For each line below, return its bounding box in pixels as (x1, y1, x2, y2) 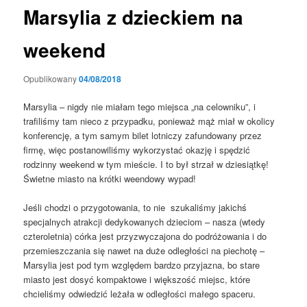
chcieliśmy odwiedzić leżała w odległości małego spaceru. (23, 287, 256, 301)
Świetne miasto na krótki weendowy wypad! (23, 172, 197, 185)
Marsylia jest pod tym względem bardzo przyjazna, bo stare (23, 258, 260, 272)
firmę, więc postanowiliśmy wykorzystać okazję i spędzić (23, 143, 251, 156)
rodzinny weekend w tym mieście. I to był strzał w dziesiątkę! (23, 158, 269, 171)
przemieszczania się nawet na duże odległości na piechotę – (23, 244, 265, 258)
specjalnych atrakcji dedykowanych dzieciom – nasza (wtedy (23, 215, 266, 229)
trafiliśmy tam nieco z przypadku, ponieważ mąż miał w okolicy (23, 114, 275, 127)
